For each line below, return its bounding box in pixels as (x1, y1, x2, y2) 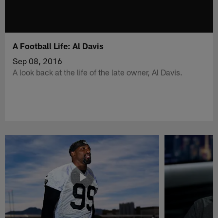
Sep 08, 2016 (13, 55, 63, 66)
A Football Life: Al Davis (13, 40, 104, 51)
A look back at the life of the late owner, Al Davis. (13, 67, 183, 77)
